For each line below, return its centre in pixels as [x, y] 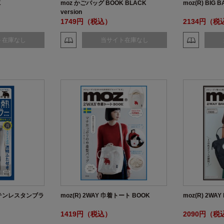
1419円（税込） [86, 214]
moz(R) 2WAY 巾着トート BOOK [105, 195]
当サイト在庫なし [124, 40]
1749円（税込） [86, 21]
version [71, 12]
